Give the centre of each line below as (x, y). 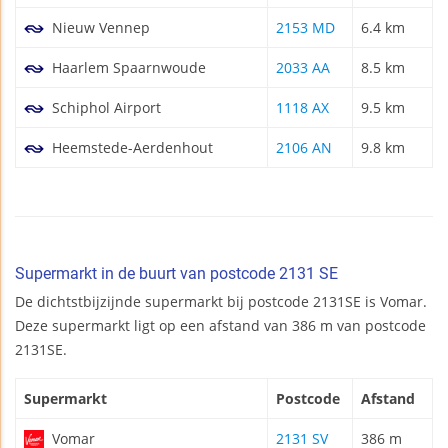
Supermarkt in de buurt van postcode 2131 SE (176, 273)
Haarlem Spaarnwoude (127, 67)
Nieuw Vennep (99, 27)
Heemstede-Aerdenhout (130, 147)
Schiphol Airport (104, 107)
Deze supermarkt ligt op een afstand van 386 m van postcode (220, 325)
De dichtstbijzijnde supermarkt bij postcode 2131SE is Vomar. (221, 301)
